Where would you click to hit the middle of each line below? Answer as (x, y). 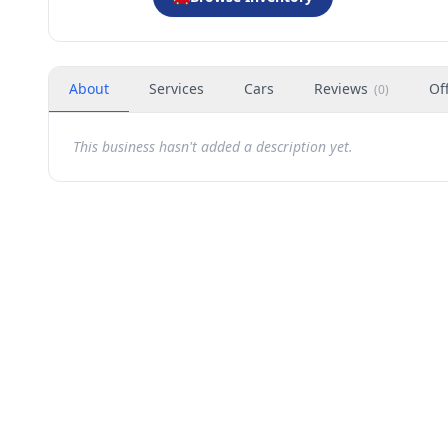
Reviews (341, 88)
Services (176, 88)
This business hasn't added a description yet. (213, 146)
